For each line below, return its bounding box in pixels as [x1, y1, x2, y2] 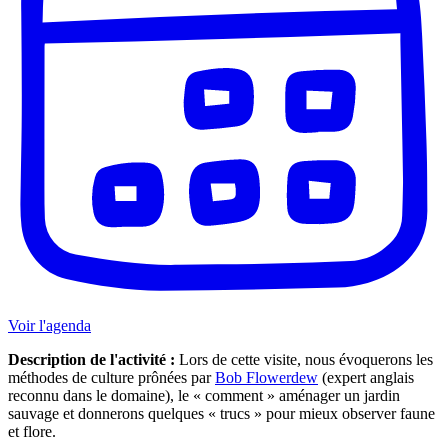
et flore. [8, 423, 56, 441]
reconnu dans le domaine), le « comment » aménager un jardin [8, 387, 400, 405]
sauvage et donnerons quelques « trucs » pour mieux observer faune [8, 405, 435, 423]
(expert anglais [318, 369, 414, 387]
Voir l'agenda [8, 317, 91, 335]
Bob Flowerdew [215, 369, 318, 387]
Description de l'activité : [8, 351, 175, 369]
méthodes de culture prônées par [8, 369, 215, 387]
